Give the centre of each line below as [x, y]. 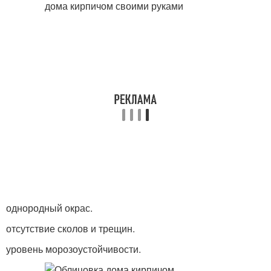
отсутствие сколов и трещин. [70, 228]
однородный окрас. [49, 208]
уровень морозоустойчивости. [73, 249]
